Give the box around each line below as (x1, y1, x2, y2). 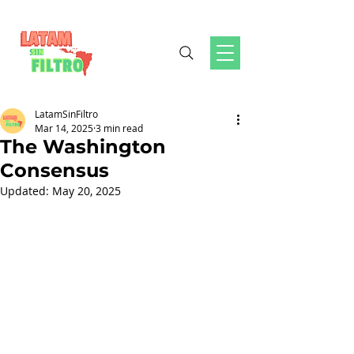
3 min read (96, 122, 143, 134)
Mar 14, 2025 (35, 122, 93, 134)
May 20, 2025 (52, 183, 121, 198)
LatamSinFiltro (35, 107, 98, 120)
